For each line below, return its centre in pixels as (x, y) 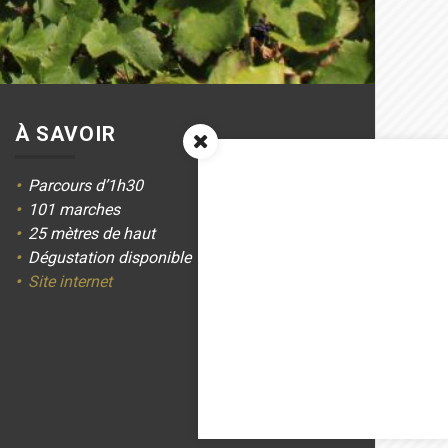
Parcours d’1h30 (85, 185)
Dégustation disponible (109, 257)
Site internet (70, 281)
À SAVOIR (65, 134)
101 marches (74, 209)
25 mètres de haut (91, 233)
